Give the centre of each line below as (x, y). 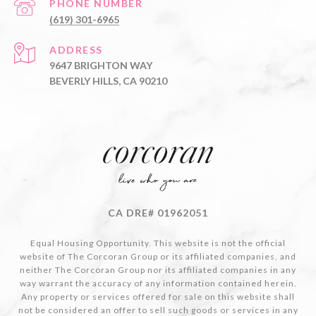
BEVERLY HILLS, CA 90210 (108, 81)
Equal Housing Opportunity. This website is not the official (158, 243)
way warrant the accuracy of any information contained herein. (158, 284)
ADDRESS (76, 50)
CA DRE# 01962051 (158, 213)
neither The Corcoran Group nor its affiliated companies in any (158, 270)
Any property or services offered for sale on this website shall (158, 297)
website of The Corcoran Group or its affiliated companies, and (158, 257)
